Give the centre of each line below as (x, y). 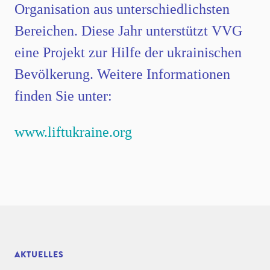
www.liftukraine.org (73, 132)
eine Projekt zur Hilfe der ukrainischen (128, 52)
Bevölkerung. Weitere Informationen (122, 74)
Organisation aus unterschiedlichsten (122, 9)
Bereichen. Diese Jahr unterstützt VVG (128, 31)
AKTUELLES (39, 255)
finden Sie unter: (63, 96)
